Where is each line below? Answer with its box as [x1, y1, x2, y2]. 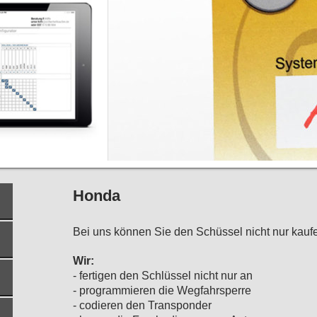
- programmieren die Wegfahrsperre [72, 284, 251, 296]
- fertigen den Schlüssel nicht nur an [72, 269, 253, 282]
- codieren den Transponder [72, 299, 212, 311]
